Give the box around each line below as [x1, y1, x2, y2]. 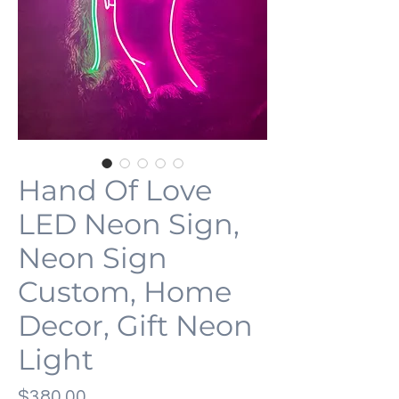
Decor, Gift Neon [18, 308, 253, 344]
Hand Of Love [18, 173, 212, 208]
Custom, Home [18, 274, 232, 310]
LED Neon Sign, [18, 207, 240, 242]
